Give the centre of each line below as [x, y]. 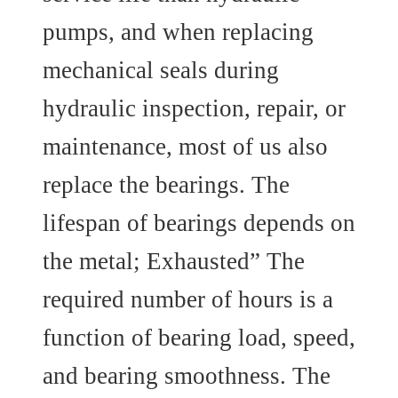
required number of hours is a [187, 299]
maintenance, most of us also [185, 146]
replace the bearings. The [166, 184]
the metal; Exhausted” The [173, 261]
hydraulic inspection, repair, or [194, 108]
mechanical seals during [160, 70]
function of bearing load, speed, [199, 337]
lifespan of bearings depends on [199, 223]
